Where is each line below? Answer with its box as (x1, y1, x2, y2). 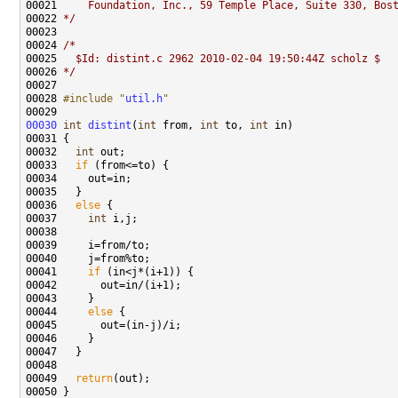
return (76, 372, 113, 386)
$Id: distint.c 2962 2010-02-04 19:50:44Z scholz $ (63, 52, 380, 66)
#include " (63, 92, 125, 106)
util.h (125, 92, 163, 106)
